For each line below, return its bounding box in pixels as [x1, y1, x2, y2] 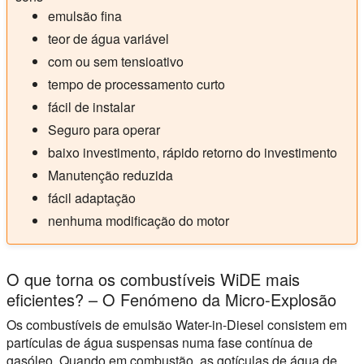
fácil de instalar [48, 97, 135, 117]
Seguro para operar [48, 120, 160, 140]
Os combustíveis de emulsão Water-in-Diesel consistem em [6, 315, 347, 335]
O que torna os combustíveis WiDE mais [6, 267, 300, 292]
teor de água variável [48, 29, 169, 49]
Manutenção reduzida [48, 166, 173, 185]
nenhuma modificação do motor [48, 211, 229, 231]
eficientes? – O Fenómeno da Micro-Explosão [6, 288, 336, 312]
